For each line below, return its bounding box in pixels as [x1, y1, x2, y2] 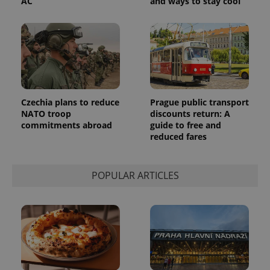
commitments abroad [21, 119, 112, 131]
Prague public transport [150, 96, 249, 108]
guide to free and [150, 119, 221, 131]
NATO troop [21, 107, 71, 119]
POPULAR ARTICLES [91, 169, 179, 183]
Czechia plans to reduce [21, 96, 119, 108]
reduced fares [150, 130, 207, 142]
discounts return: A [150, 107, 230, 119]
